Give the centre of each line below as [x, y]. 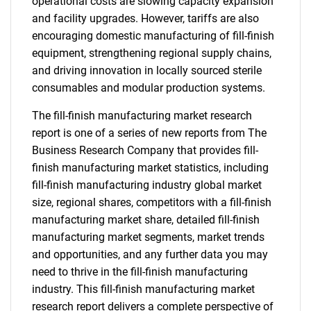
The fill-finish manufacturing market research [142, 116]
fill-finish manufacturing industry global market [147, 185]
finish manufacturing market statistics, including [150, 168]
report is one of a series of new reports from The [149, 133]
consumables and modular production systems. [149, 88]
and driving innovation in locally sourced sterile [147, 70]
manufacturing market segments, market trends [148, 237]
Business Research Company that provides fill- [145, 150]
